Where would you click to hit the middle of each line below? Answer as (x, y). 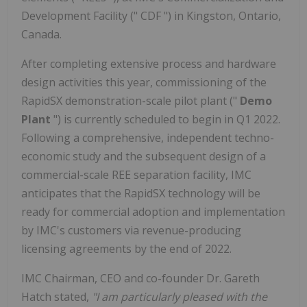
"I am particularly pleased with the (180, 297)
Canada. (41, 35)
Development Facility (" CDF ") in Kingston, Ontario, (151, 16)
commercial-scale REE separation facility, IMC (136, 175)
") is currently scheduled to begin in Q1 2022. (167, 120)
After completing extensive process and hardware (149, 64)
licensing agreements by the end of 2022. (126, 249)
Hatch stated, (57, 297)
